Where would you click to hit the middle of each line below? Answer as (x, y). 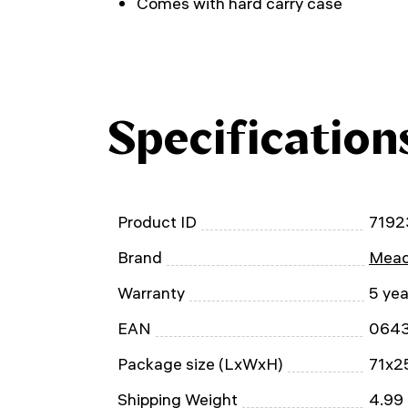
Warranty (151, 293)
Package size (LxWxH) (200, 364)
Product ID (157, 222)
